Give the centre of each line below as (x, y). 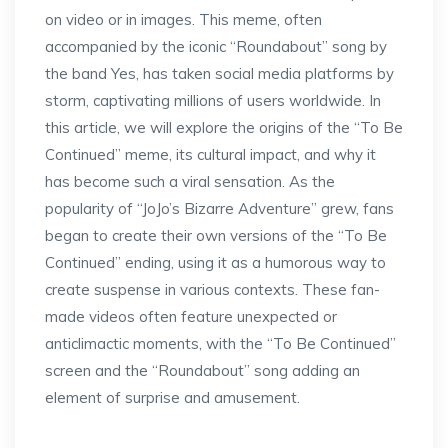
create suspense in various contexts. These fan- (212, 289)
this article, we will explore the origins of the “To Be (224, 127)
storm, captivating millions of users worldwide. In (213, 100)
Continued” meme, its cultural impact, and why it (210, 154)
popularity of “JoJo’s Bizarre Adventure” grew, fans (219, 208)
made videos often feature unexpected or (191, 316)
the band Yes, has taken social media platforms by (219, 73)
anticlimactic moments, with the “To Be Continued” (220, 343)
